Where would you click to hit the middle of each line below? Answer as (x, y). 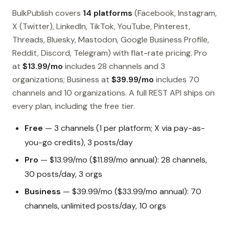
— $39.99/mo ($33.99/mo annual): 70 (131, 192)
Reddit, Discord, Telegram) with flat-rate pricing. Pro (110, 53)
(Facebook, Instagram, (175, 13)
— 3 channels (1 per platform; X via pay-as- (124, 128)
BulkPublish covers (48, 13)
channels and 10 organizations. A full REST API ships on (113, 93)
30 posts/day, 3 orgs (63, 174)
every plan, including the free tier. (74, 106)
